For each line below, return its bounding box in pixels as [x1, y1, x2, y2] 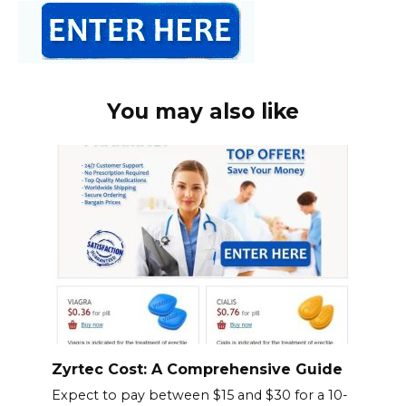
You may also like [107, 98, 299, 124]
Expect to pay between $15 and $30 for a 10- [51, 387, 348, 404]
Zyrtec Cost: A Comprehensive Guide [51, 360, 343, 378]
